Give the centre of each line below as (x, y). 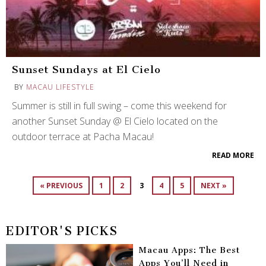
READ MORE (233, 155)
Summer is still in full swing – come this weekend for (119, 105)
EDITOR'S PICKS (62, 231)
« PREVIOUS (61, 185)
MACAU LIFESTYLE (60, 87)
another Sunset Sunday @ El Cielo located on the (115, 121)
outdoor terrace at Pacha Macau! (83, 136)
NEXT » (213, 185)
